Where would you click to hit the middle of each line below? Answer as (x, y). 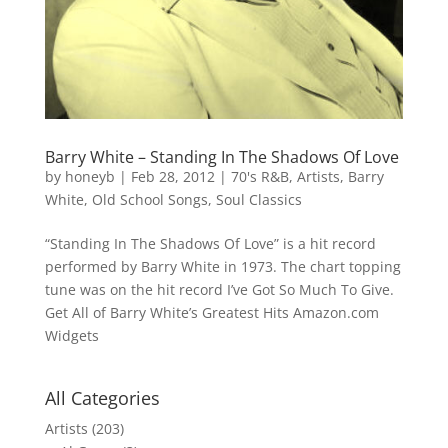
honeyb (89, 177)
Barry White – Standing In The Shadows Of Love (221, 157)
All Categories (102, 398)
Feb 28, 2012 (172, 177)
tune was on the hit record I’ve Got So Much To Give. (219, 290)
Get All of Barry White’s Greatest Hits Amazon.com (211, 313)
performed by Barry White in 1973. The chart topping (222, 267)
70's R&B (259, 177)
